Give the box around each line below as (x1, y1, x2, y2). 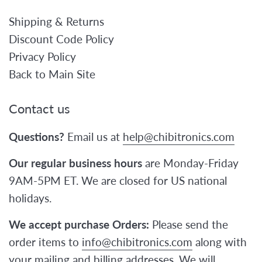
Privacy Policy (9, 50, 76, 64)
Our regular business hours (9, 156, 142, 170)
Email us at (64, 129, 123, 143)
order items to (9, 235, 82, 249)
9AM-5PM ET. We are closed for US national (9, 173, 227, 187)
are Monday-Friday (142, 156, 239, 170)
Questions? (9, 129, 64, 143)
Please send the (152, 217, 228, 231)
